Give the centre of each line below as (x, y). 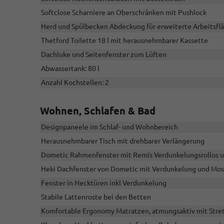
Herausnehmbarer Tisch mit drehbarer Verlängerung (123, 141)
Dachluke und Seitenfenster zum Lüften (104, 55)
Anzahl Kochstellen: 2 (75, 83)
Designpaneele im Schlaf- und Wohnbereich (109, 127)
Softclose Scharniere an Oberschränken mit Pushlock (124, 13)
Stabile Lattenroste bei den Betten (96, 197)
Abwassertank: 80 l (70, 69)
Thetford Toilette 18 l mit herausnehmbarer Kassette (124, 41)
